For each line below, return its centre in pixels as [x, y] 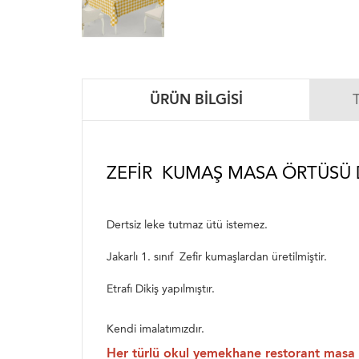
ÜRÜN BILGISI [196, 99]
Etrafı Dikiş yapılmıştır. [161, 289]
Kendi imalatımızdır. [157, 329]
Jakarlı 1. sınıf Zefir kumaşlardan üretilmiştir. [217, 257]
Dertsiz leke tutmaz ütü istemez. [187, 225]
